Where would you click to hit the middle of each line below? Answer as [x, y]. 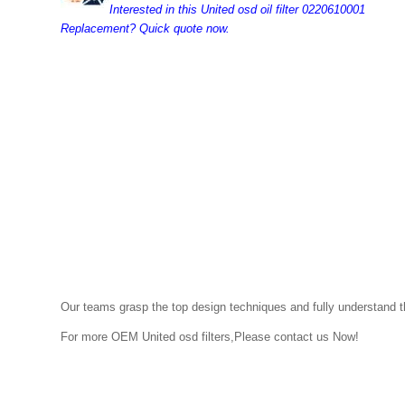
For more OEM [101, 336]
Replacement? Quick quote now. [145, 29]
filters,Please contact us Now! [280, 336]
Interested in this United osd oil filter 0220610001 [237, 10]
